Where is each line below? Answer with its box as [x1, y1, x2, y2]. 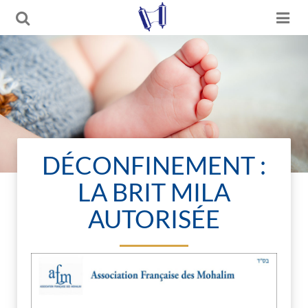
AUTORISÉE [88, 203, 220, 234]
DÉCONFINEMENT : [42, 150, 266, 180]
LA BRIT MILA [78, 177, 230, 207]
